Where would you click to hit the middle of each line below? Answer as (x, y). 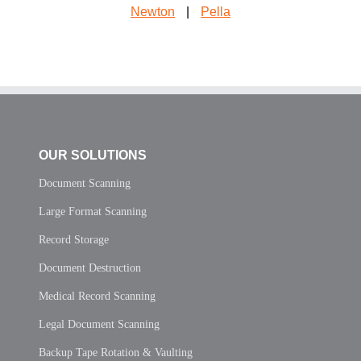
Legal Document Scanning (99, 324)
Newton (153, 11)
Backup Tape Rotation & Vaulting (116, 352)
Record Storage (74, 239)
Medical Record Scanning (97, 296)
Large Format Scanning (93, 211)
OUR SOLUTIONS (93, 155)
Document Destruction (90, 268)
